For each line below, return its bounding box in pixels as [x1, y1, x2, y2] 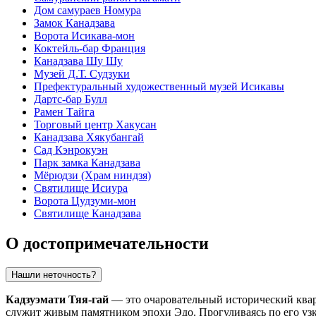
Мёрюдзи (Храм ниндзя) [34, 169, 151, 182]
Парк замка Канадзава [34, 157, 140, 169]
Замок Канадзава [34, 17, 115, 30]
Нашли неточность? [11, 269, 96, 280]
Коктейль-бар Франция [34, 42, 145, 55]
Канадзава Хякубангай [34, 131, 144, 144]
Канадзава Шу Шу [34, 55, 123, 68]
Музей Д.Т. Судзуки [34, 68, 130, 80]
